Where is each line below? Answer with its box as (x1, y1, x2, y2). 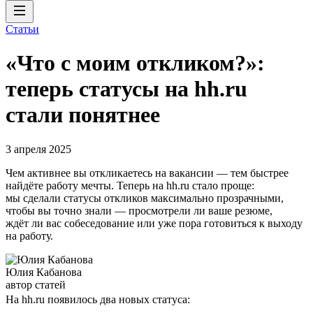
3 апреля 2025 (6, 143, 71, 155)
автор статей (6, 278, 66, 291)
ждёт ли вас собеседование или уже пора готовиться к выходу (6, 217, 303, 229)
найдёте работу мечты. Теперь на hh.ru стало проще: (6, 179, 254, 191)
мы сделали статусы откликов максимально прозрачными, (6, 191, 284, 204)
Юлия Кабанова (6, 265, 82, 278)
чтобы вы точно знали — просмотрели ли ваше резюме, (6, 204, 272, 217)
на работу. (6, 229, 53, 242)
